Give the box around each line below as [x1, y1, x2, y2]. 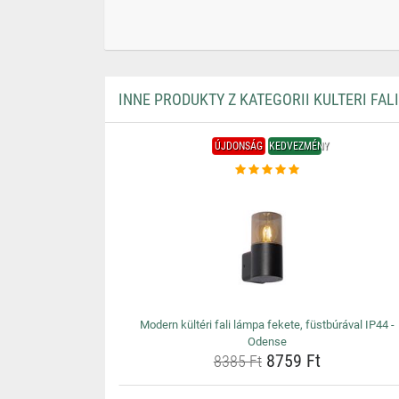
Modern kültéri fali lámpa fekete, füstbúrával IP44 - [139, 318, 395, 331]
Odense [247, 335, 287, 348]
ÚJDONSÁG [215, 140, 264, 152]
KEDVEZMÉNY [269, 140, 330, 152]
